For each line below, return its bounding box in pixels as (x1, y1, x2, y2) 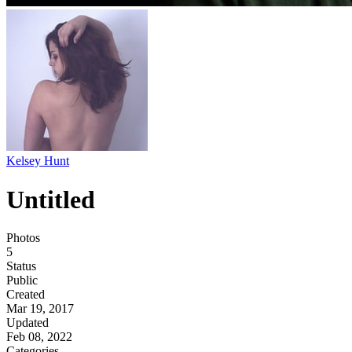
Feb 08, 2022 (6, 330, 72, 344)
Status (6, 259, 36, 273)
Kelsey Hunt (6, 154, 69, 168)
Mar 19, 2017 (6, 302, 74, 316)
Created (6, 288, 45, 302)
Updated (6, 316, 49, 330)
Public (6, 273, 38, 288)
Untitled (6, 185, 95, 214)
